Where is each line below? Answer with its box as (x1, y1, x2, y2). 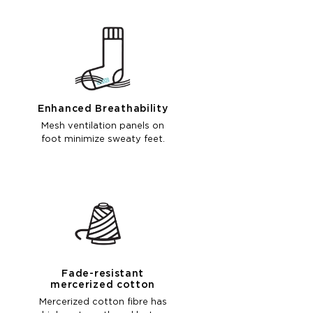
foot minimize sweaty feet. (41, 135, 165, 145)
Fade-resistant (61, 269, 145, 279)
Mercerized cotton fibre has (38, 298, 167, 307)
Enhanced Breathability (38, 104, 168, 115)
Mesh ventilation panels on (41, 122, 165, 131)
